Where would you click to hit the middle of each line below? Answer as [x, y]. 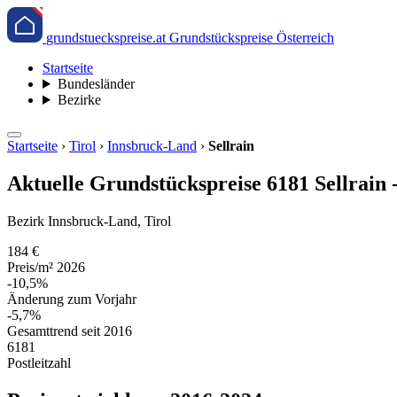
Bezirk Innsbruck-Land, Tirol [89, 221]
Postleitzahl [39, 362]
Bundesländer [96, 84]
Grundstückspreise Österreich [252, 38]
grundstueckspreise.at [106, 38]
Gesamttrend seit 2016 [70, 331]
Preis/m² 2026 [46, 267]
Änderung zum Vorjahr [72, 299]
